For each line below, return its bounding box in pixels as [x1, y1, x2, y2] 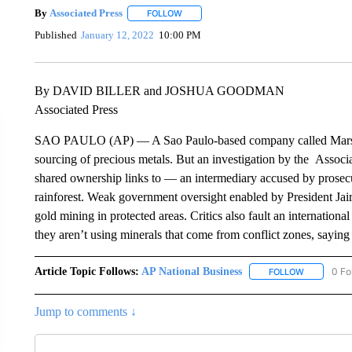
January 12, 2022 [81, 29, 155, 42]
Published [34, 29, 77, 42]
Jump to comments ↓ [34, 304, 137, 318]
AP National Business [141, 265, 242, 277]
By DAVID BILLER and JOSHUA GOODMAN [34, 83, 284, 97]
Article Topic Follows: [34, 265, 139, 277]
